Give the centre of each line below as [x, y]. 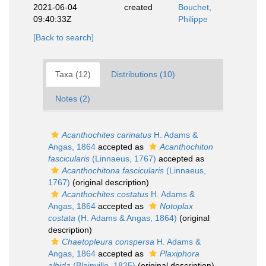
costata [62, 218]
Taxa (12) [73, 74]
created [138, 7]
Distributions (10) [143, 74]
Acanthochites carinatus [107, 135]
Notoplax [176, 206]
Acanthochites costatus [105, 194]
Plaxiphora [180, 254]
